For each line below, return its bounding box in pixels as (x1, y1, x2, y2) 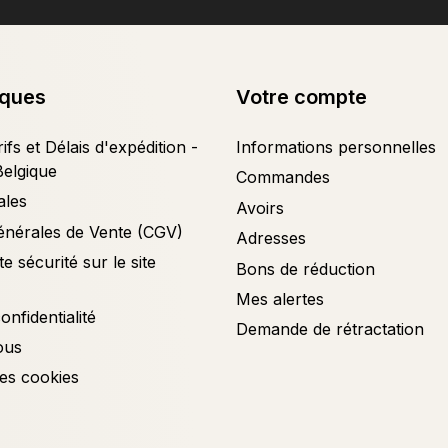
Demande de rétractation (236, 319, 424, 340)
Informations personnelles (236, 136, 436, 157)
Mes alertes (236, 288, 324, 309)
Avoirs (236, 197, 284, 218)
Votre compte (236, 84, 367, 109)
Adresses (236, 228, 306, 249)
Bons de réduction (236, 258, 375, 279)
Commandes (236, 167, 330, 188)
